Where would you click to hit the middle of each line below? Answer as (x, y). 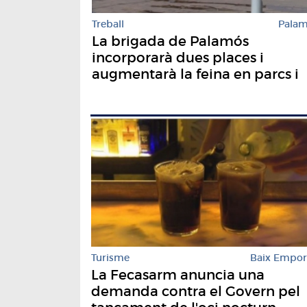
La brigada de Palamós (170, 41)
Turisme (110, 258)
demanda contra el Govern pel (196, 292)
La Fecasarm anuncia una (178, 275)
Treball (108, 24)
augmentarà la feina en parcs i (195, 74)
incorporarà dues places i (178, 58)
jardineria (125, 91)
